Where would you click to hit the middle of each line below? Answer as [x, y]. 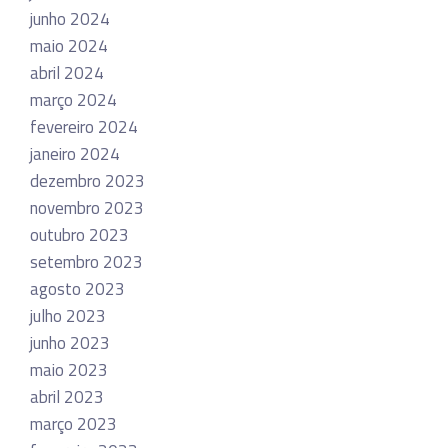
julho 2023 [68, 316]
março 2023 [73, 424]
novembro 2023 [87, 208]
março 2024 [73, 100]
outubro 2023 [79, 235]
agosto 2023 [77, 289]
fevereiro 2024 [84, 127]
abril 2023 [67, 397]
